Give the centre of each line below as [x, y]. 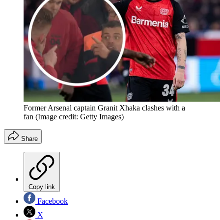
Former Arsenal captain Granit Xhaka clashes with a [104, 108]
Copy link [42, 187]
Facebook [52, 201]
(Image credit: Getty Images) [80, 116]
